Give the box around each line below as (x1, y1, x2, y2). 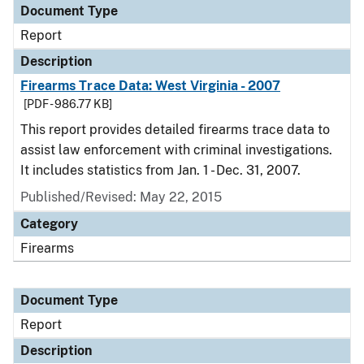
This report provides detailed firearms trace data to (20, 122, 330, 137)
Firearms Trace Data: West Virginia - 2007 (20, 78, 280, 93)
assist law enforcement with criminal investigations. (20, 142, 332, 158)
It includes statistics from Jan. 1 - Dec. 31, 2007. (20, 162, 301, 178)
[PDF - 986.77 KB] (24, 97, 112, 110)
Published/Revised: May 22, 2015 (20, 189, 222, 205)
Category (20, 216, 78, 232)
